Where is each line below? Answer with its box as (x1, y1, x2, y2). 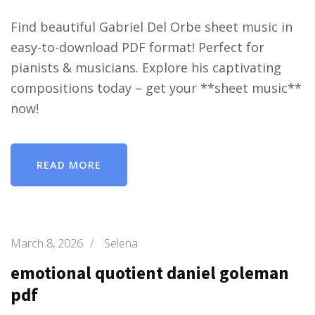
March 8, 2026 (11, 235, 83, 251)
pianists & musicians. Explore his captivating (11, 58, 281, 76)
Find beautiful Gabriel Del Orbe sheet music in (11, 18, 292, 35)
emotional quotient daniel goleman (11, 261, 289, 284)
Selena (104, 235, 138, 251)
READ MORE (37, 157, 101, 172)
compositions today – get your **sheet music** (11, 79, 302, 96)
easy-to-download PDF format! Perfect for (11, 38, 264, 56)
